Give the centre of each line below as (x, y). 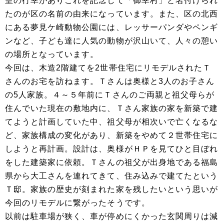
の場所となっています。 (52, 54)
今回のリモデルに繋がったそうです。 (77, 203)
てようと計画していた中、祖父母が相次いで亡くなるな (112, 122)
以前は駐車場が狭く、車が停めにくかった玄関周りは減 (112, 216)
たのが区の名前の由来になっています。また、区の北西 (112, 14)
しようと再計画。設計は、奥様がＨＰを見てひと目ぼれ (111, 149)
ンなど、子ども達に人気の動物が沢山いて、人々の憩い (112, 41)
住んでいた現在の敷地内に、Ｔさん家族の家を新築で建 (112, 108)
